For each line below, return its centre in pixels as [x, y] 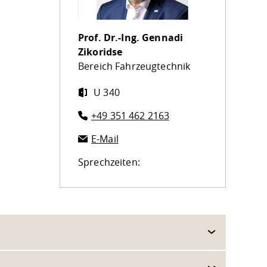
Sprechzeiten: [109, 162]
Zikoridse [100, 52]
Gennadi [163, 38]
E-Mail [105, 139]
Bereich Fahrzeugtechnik [134, 66]
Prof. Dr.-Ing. [110, 38]
